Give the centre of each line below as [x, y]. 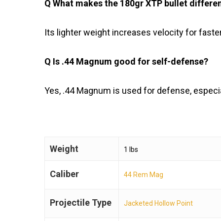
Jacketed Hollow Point [158, 203]
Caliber [64, 174]
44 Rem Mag [144, 175]
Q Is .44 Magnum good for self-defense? [126, 62]
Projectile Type [81, 203]
